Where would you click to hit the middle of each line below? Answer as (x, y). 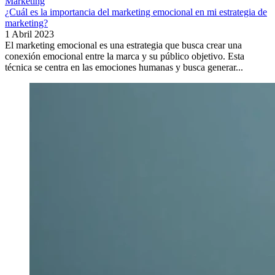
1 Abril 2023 (29, 34)
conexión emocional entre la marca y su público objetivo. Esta (125, 56)
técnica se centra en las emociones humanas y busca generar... (124, 68)
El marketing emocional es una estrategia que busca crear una (123, 45)
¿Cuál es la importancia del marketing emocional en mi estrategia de (136, 12)
